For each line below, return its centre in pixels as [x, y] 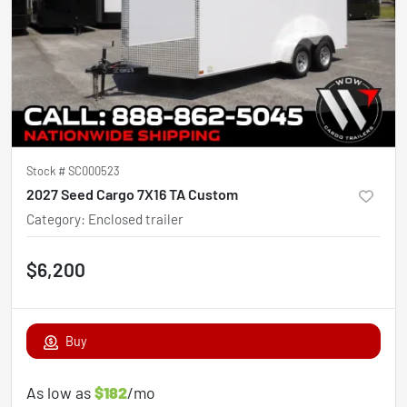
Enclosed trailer [136, 219]
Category [54, 219]
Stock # [47, 171]
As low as [60, 392]
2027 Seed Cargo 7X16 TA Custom [132, 194]
